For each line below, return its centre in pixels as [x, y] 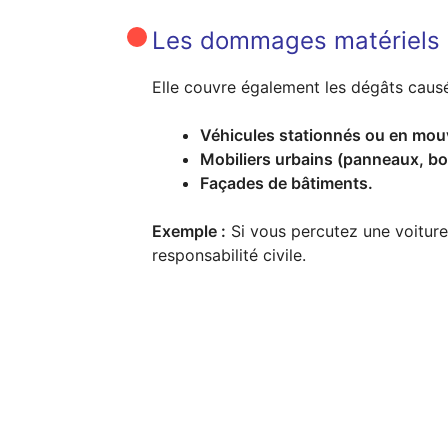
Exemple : [189, 230]
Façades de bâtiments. [286, 182]
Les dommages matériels [296, 40]
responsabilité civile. [229, 254]
